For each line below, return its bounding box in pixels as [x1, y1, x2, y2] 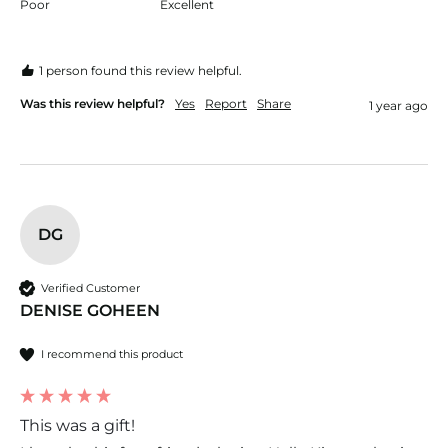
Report [205, 96, 247, 112]
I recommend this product [41, 346, 183, 361]
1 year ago [369, 98, 428, 114]
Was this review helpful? [20, 96, 165, 112]
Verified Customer [41, 280, 140, 295]
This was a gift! [20, 416, 135, 436]
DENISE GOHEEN [20, 301, 160, 321]
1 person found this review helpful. [39, 63, 242, 79]
